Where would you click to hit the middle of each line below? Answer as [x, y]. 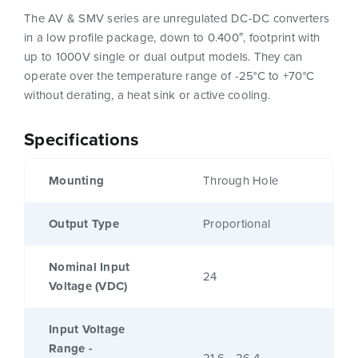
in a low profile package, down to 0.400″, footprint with [172, 38]
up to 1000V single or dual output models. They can [163, 57]
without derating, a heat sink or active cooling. [147, 95]
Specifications [82, 140]
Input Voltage [87, 330]
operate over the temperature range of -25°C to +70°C [169, 76]
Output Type [84, 224]
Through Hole [241, 181]
